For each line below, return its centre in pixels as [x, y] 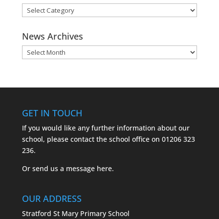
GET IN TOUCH [52, 113]
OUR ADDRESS [52, 198]
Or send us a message [59, 168]
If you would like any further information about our [106, 128]
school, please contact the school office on [92, 139]
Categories [39, 20]
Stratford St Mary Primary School [76, 213]
